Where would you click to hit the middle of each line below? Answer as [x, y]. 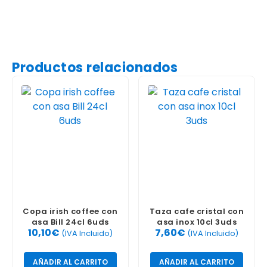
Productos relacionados [95, 68]
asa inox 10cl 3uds [197, 222]
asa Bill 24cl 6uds [70, 222]
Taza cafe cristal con [197, 211]
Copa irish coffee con [70, 211]
